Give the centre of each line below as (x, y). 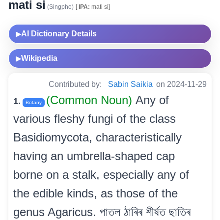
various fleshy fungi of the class (95, 118)
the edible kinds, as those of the (96, 193)
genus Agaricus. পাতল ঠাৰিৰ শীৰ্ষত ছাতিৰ (102, 212)
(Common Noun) (91, 100)
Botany (34, 102)
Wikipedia (39, 58)
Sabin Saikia (130, 84)
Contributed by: (76, 84)
